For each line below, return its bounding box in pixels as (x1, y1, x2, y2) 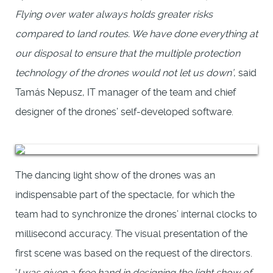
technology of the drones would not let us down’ (15, 66, 233, 79)
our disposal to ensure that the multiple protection (15, 47, 240, 59)
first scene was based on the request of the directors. (15, 247, 252, 259)
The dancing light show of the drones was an (15, 169, 215, 181)
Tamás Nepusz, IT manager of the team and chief (15, 86, 236, 98)
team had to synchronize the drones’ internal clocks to (15, 208, 257, 220)
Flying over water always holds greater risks (15, 8, 213, 20)
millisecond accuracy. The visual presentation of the (15, 227, 247, 239)
